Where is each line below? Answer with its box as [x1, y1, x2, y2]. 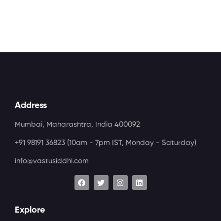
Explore [15, 205, 45, 215]
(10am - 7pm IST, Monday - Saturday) [67, 139, 196, 147]
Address [15, 101, 47, 110]
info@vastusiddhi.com [15, 157, 89, 165]
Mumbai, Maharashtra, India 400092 [15, 121, 140, 129]
